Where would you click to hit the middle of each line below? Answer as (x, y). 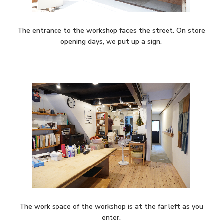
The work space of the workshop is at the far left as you (111, 207)
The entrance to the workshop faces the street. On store (111, 30)
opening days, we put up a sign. (111, 41)
